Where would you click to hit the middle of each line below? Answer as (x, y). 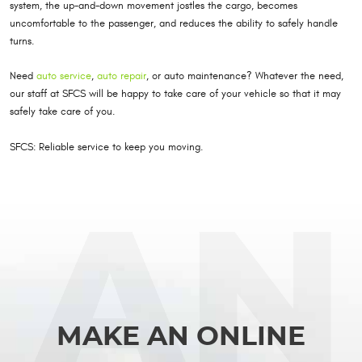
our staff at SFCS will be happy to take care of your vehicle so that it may (175, 94)
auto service (64, 76)
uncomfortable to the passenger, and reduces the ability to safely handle (174, 24)
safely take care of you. (62, 112)
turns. (22, 42)
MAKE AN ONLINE (181, 337)
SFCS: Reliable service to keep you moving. (106, 147)
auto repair (122, 76)
